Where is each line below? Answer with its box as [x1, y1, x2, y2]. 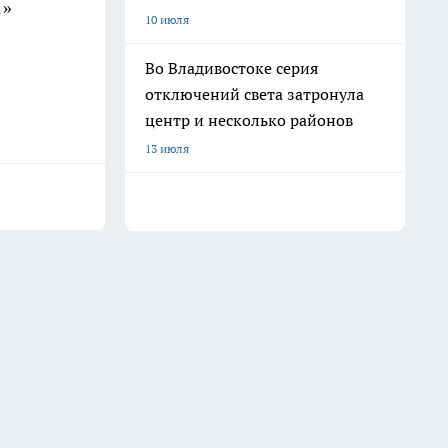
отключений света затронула [145, 84, 364, 104]
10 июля [145, 12, 189, 27]
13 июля [145, 141, 189, 156]
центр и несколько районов [145, 110, 353, 130]
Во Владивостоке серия [145, 58, 318, 78]
